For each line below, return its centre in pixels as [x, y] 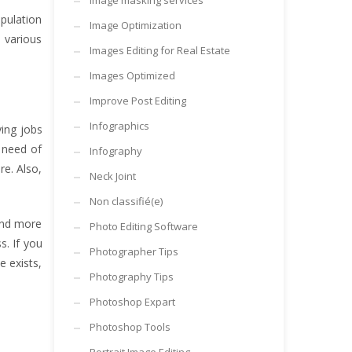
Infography [115, 151]
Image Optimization [135, 25]
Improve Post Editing [137, 101]
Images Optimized [132, 75]
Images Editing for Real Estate [159, 50]
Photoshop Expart [132, 302]
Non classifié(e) [126, 201]
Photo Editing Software [143, 226]
